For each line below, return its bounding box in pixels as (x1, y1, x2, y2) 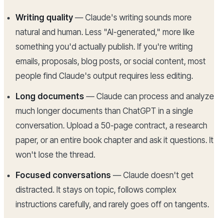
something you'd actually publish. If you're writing (16, 42, 193, 52)
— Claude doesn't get (111, 170, 194, 181)
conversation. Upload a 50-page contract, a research (16, 121, 207, 131)
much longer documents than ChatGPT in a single (16, 106, 193, 116)
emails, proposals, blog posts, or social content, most (16, 56, 206, 67)
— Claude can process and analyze (84, 91, 214, 102)
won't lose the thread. (16, 150, 95, 160)
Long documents (16, 91, 84, 102)
